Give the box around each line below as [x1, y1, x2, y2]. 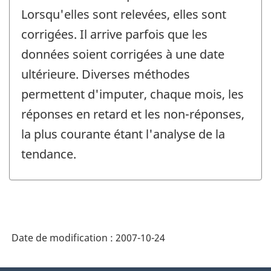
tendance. [21, 145, 76, 162]
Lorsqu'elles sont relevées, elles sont [21, 5, 226, 22]
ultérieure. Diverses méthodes [21, 65, 190, 82]
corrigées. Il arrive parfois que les [21, 25, 207, 42]
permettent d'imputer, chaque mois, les [21, 85, 244, 102]
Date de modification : [11, 231, 116, 245]
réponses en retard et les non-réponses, [21, 105, 244, 122]
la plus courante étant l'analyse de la [21, 125, 225, 142]
